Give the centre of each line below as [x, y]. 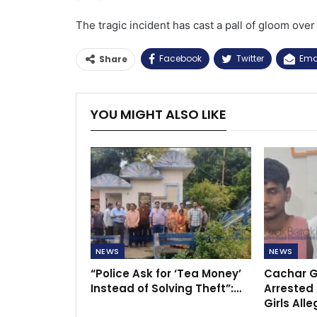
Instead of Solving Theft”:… [166, 289]
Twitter [250, 58]
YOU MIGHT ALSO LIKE [158, 114]
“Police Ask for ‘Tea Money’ [166, 274]
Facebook [180, 58]
